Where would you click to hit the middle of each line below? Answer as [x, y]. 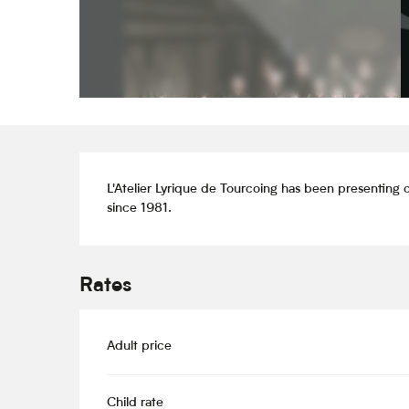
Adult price [140, 347]
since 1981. [140, 209]
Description [168, 176]
